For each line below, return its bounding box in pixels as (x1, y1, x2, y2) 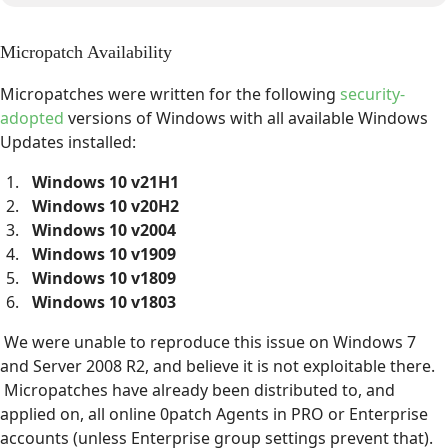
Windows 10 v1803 (32, 290, 176, 313)
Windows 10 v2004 (32, 218, 176, 241)
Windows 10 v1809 (32, 266, 176, 289)
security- (340, 82, 405, 105)
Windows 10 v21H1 (32, 170, 183, 193)
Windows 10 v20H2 (32, 194, 179, 217)
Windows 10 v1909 (32, 242, 176, 265)
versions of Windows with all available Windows (64, 106, 428, 129)
